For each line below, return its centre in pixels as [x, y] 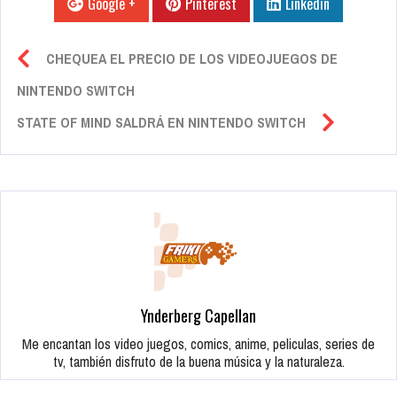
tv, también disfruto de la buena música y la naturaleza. [198, 362]
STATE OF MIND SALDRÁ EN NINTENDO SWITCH [161, 123]
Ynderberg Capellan [198, 316]
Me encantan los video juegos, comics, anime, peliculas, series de [198, 344]
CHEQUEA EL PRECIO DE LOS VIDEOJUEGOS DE [192, 59]
